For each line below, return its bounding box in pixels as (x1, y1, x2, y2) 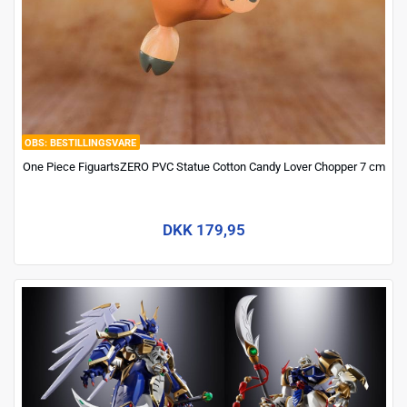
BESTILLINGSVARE (50, 136, 136, 149)
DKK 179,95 (162, 221, 245, 240)
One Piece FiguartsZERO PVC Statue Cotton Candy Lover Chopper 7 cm (22, 160, 385, 174)
